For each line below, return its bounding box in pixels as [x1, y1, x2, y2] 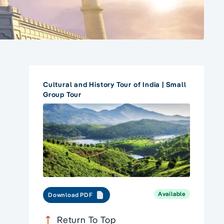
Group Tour [43, 90, 81, 99]
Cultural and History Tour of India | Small [43, 80, 186, 89]
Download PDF [48, 191, 93, 199]
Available [157, 190, 186, 198]
